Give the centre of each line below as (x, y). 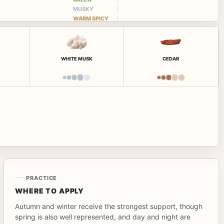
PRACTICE (42, 178)
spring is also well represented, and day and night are (103, 216)
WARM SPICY (90, 18)
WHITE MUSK (76, 59)
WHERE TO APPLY (50, 190)
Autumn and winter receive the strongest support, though (109, 206)
